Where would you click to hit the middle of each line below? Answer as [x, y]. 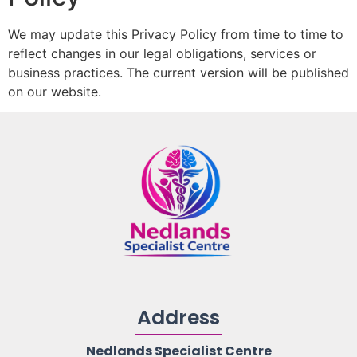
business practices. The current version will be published [178, 72]
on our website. [55, 91]
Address [178, 317]
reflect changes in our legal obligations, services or [162, 53]
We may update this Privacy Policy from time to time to [176, 34]
